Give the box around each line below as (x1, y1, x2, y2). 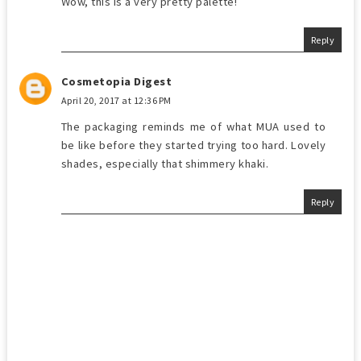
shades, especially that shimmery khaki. (60, 156, 269, 171)
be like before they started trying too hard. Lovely (60, 137, 326, 152)
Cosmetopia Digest (60, 73, 172, 89)
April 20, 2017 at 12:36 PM (60, 93, 172, 106)
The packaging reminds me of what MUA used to (60, 118, 326, 134)
